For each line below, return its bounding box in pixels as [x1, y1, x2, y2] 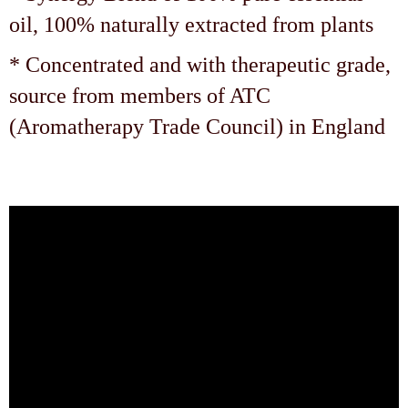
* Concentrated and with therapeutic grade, [9, 53, 391, 77]
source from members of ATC [9, 84, 270, 108]
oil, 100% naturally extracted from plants [9, 13, 373, 37]
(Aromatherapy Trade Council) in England [9, 115, 385, 139]
